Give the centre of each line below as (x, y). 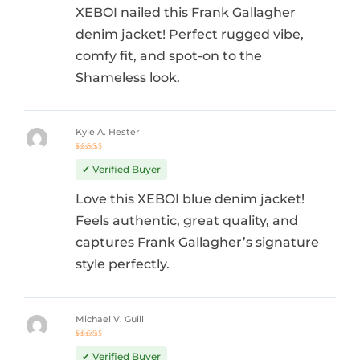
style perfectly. (122, 264)
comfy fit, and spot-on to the (168, 55)
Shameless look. (127, 77)
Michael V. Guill (109, 319)
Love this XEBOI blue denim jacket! (190, 199)
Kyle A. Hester (107, 133)
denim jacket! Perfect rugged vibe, (189, 34)
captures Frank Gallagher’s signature (197, 243)
